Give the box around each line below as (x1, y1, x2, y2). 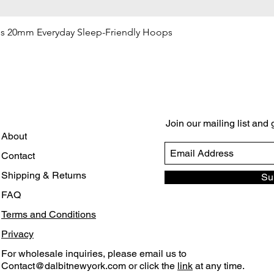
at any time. (193, 260, 245, 272)
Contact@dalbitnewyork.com (1, 260, 126, 272)
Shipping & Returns (1, 169, 86, 181)
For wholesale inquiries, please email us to (1, 248, 187, 259)
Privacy (1, 228, 34, 240)
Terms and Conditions (1, 209, 96, 220)
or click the (126, 260, 177, 272)
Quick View (116, 27, 158, 37)
